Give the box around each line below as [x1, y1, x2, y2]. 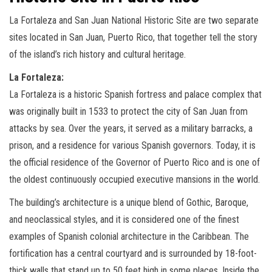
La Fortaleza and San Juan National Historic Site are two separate [9, 15, 259, 26]
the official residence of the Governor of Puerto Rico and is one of [9, 157, 260, 168]
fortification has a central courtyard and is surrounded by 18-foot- [9, 248, 257, 259]
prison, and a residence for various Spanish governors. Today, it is [9, 140, 256, 151]
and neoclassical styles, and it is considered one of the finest [9, 214, 239, 225]
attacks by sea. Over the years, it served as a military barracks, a [9, 123, 253, 134]
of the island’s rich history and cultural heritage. [9, 49, 186, 60]
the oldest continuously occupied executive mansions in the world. [9, 174, 260, 185]
